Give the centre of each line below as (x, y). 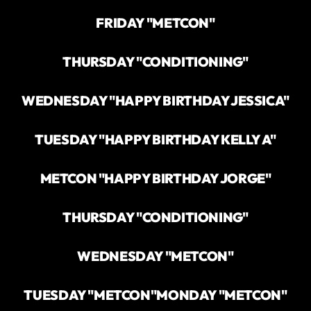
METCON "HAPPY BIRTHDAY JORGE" (155, 178)
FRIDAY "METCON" (155, 23)
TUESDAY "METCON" (90, 295)
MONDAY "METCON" (222, 295)
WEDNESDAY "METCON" (155, 256)
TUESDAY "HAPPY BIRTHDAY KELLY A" (155, 139)
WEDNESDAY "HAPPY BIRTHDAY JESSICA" (155, 100)
